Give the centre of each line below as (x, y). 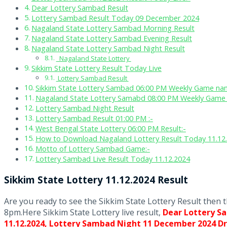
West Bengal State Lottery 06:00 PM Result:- (110, 129)
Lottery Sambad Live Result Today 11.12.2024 (112, 159)
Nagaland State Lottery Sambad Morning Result (113, 28)
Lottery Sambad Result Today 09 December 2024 (115, 18)
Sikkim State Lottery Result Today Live (96, 68)
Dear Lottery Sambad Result (80, 8)
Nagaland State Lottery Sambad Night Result (108, 49)
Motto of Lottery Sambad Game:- (92, 149)
